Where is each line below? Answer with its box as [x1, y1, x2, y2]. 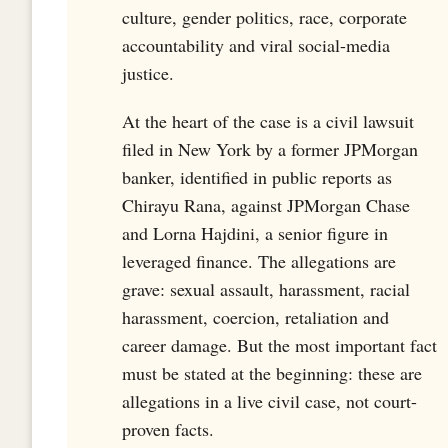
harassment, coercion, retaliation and [122, 304, 389, 329]
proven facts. [122, 416, 214, 441]
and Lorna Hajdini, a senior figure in [122, 220, 388, 245]
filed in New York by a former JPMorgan [122, 136, 418, 161]
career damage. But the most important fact [122, 332, 437, 357]
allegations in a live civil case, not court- [122, 388, 417, 413]
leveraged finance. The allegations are [122, 248, 396, 273]
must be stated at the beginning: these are [122, 360, 422, 385]
